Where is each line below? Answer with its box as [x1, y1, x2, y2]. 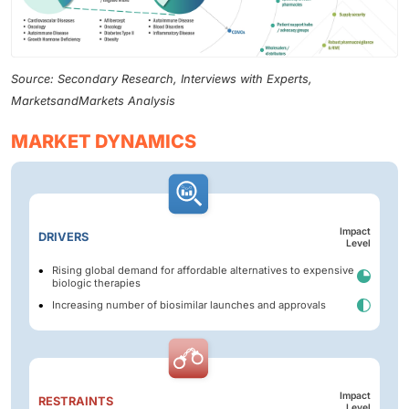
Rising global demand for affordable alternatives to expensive [52, 263, 354, 277]
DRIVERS [38, 229, 89, 244]
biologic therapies [52, 276, 141, 289]
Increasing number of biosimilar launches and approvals [52, 299, 326, 312]
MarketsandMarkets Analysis [11, 93, 175, 108]
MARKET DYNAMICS [11, 130, 196, 152]
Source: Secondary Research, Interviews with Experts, [11, 71, 312, 86]
